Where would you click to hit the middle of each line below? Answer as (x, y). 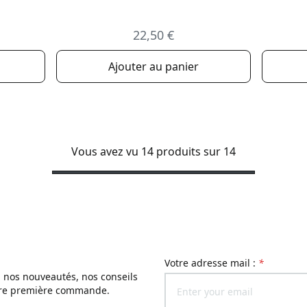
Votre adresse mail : (214, 262)
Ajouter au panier (153, 66)
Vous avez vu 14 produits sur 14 (153, 151)
